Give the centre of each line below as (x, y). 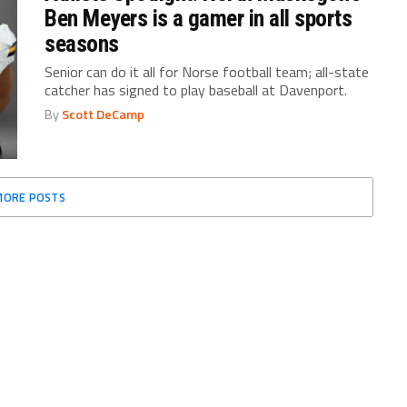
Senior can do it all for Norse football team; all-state (207, 71)
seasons (82, 43)
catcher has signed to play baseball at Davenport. (196, 89)
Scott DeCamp (104, 114)
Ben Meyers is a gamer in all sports (199, 18)
